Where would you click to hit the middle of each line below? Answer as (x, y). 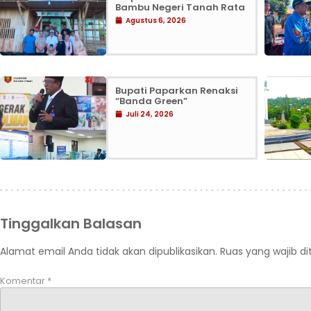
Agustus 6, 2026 (155, 20)
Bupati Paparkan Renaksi (176, 90)
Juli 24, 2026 (149, 114)
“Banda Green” (152, 101)
